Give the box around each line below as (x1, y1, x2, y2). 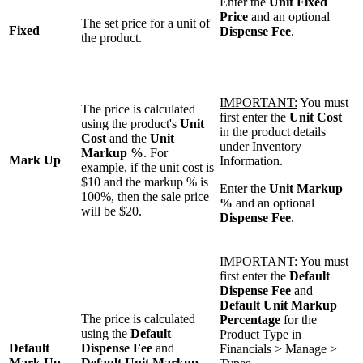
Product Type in (220, 327, 301, 341)
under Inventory (220, 139, 301, 153)
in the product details (220, 124, 326, 139)
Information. (220, 153, 283, 168)
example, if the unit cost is (81, 160, 214, 174)
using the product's (81, 116, 180, 130)
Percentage (220, 312, 280, 327)
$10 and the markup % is (81, 174, 208, 189)
